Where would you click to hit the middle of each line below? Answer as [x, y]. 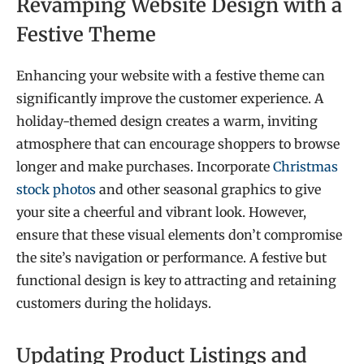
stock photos [56, 190]
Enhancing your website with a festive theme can [171, 76]
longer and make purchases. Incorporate [145, 167]
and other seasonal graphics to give [208, 190]
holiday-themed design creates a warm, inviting [167, 121]
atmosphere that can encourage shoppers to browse [178, 144]
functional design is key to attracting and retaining [176, 281]
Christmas [305, 167]
